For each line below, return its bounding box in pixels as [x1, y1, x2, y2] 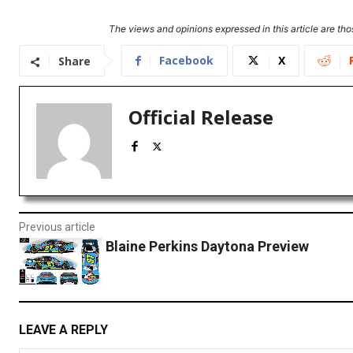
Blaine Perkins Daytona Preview [105, 238, 309, 255]
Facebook [159, 53, 214, 69]
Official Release [128, 104, 273, 131]
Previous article [19, 221, 95, 234]
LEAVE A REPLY [19, 321, 108, 337]
